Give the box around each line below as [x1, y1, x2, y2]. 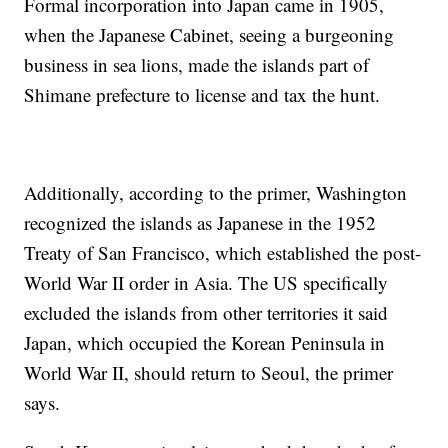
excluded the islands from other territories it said [24, 300, 389, 325]
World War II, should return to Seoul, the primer [24, 360, 394, 385]
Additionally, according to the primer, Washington [24, 180, 408, 205]
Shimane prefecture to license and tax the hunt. [24, 82, 381, 107]
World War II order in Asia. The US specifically [24, 270, 389, 295]
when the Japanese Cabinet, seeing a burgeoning [24, 22, 395, 47]
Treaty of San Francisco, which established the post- [24, 240, 422, 265]
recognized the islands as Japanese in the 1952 [24, 210, 377, 235]
